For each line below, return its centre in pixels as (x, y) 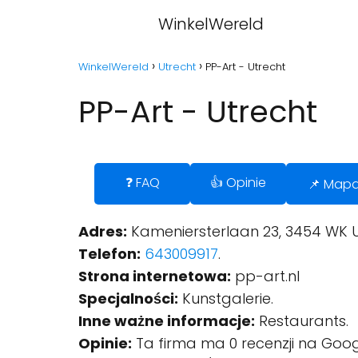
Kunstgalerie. (226, 298)
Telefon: (109, 254)
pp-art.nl (265, 276)
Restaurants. (302, 321)
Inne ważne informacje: (167, 321)
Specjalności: (128, 298)
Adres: (103, 231)
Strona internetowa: (155, 276)
